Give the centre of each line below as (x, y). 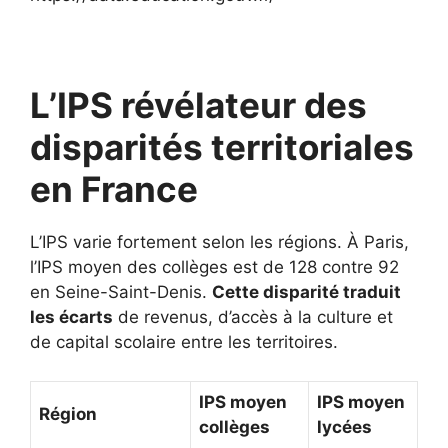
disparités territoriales (222, 147)
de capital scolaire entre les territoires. (184, 342)
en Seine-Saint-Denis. (121, 292)
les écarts (71, 317)
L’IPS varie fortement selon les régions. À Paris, (219, 242)
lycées (344, 426)
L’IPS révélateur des (198, 105)
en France (114, 189)
